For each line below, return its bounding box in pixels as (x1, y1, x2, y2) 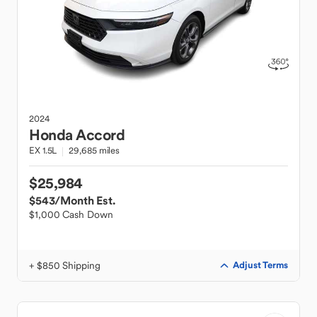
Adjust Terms (233, 259, 288, 271)
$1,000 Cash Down (29, 208, 113, 221)
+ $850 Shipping (29, 259, 100, 272)
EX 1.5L (29, 144, 57, 156)
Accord (76, 125, 125, 144)
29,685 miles (69, 144, 120, 156)
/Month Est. (54, 193, 115, 207)
